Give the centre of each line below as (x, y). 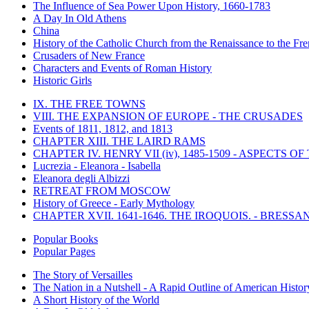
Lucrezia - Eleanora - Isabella (97, 166)
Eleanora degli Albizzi (81, 178)
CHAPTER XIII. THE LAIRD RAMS (119, 141)
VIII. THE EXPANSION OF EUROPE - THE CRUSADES (168, 116)
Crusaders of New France (89, 55)
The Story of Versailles (83, 275)
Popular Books (66, 239)
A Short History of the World (96, 299)
